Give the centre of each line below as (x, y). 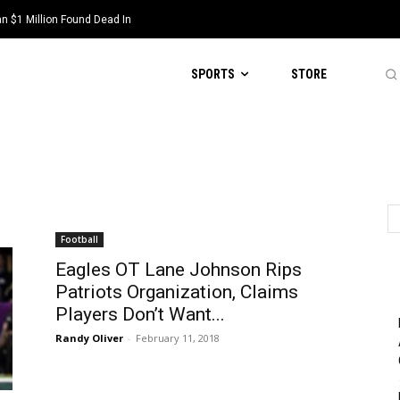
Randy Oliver (89, 338)
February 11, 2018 (178, 338)
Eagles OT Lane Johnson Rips (179, 270)
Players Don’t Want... (140, 314)
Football (79, 239)
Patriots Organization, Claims (177, 292)
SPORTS (213, 74)
